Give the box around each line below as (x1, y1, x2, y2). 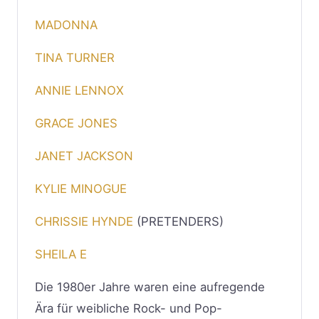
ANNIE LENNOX (35, 83, 124, 98)
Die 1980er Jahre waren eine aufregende (35, 279, 265, 294)
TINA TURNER (35, 50, 115, 65)
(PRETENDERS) (133, 214, 224, 229)
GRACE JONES (35, 115, 117, 130)
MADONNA (35, 17, 98, 32)
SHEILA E (35, 246, 87, 261)
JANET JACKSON (35, 148, 133, 163)
